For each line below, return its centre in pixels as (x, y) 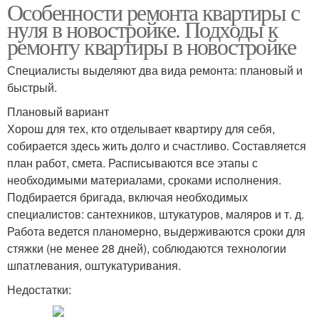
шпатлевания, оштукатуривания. (94, 265)
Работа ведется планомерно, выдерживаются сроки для (156, 231)
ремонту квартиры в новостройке (151, 46)
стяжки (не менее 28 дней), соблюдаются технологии (147, 248)
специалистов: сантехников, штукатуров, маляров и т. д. (156, 214)
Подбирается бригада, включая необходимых (127, 197)
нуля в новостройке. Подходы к (143, 28)
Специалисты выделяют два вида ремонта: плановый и (155, 70)
